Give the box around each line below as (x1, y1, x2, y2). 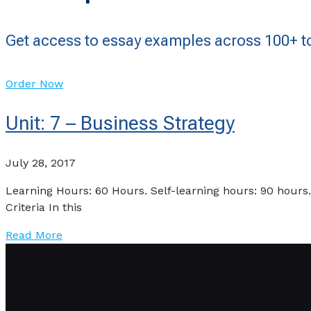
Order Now (6, 76, 63, 90)
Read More (6, 228, 62, 242)
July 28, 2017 (6, 155, 76, 169)
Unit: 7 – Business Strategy (6, 111, 235, 135)
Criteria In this (6, 200, 82, 214)
